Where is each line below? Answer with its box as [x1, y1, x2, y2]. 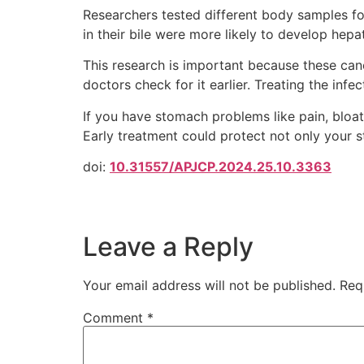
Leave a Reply [83, 230, 253, 262]
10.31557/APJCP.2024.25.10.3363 [110, 158, 331, 175]
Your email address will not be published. [83, 276, 336, 293]
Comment [83, 309, 147, 326]
